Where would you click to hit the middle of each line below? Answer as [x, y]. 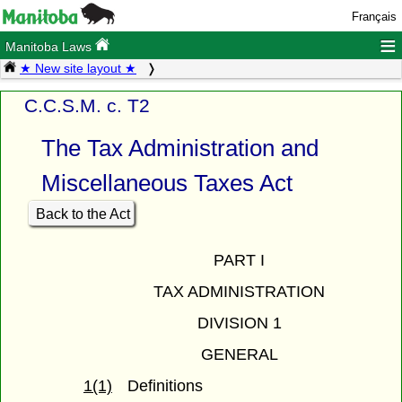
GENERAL [239, 355]
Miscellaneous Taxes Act [166, 184]
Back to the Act [83, 214]
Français [374, 17]
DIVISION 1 [239, 323]
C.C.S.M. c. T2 [87, 105]
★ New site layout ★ [78, 69]
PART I [239, 261]
